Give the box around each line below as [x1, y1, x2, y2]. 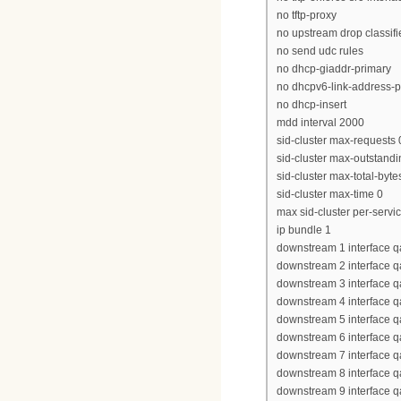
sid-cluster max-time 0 [277, 187, 383, 200]
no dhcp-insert [277, 98, 346, 111]
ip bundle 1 [277, 223, 331, 236]
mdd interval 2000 [277, 115, 364, 129]
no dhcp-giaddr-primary [277, 62, 391, 75]
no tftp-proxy [277, 8, 337, 21]
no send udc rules [277, 44, 363, 57]
